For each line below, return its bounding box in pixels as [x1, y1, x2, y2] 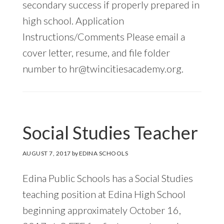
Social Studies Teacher [22, 121, 198, 143]
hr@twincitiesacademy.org [68, 62, 181, 74]
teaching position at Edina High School [22, 187, 185, 200]
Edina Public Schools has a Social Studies [22, 171, 193, 184]
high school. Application [22, 14, 124, 26]
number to [22, 62, 69, 74]
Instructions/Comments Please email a [22, 30, 185, 42]
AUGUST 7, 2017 [22, 149, 71, 157]
